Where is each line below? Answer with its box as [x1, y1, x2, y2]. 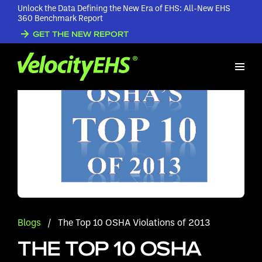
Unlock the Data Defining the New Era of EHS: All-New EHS [18, 3, 230, 13]
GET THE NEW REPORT [33, 28, 129, 40]
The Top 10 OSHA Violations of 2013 [58, 216, 210, 229]
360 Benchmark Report [18, 13, 103, 23]
